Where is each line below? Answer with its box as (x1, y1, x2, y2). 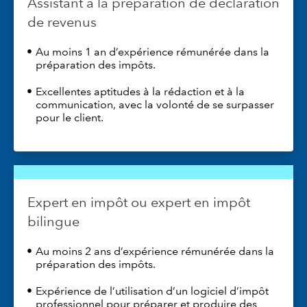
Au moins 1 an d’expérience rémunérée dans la (35, 45, 269, 59)
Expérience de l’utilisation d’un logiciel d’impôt (35, 284, 269, 298)
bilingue (27, 213, 79, 230)
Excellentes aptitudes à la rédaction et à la (35, 85, 245, 99)
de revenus (27, 14, 97, 31)
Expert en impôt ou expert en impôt (27, 194, 250, 211)
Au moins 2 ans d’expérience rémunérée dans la (35, 245, 274, 258)
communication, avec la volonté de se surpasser (36, 98, 274, 112)
